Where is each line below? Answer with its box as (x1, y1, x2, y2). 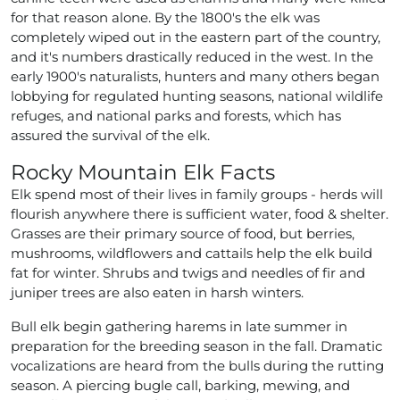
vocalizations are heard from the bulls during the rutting (11, 356, 384, 374)
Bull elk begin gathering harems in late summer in (11, 317, 347, 335)
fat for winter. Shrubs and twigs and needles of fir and (11, 263, 365, 281)
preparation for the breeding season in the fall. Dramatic (11, 337, 382, 354)
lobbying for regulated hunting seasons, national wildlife (11, 87, 383, 104)
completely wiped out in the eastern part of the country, (11, 28, 380, 46)
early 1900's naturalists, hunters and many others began (11, 67, 379, 85)
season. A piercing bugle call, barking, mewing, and (11, 376, 350, 394)
